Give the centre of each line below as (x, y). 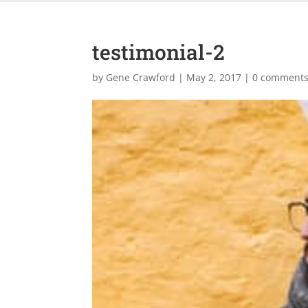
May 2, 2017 (214, 77)
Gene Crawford (141, 77)
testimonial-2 (159, 52)
